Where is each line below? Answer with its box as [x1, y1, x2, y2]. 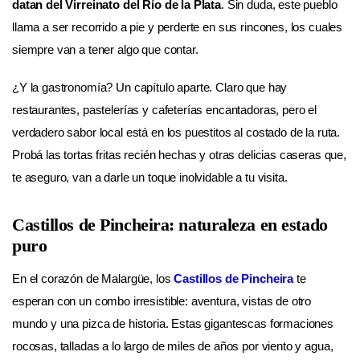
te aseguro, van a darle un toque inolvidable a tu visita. [12, 170, 288, 185]
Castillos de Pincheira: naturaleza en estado [12, 214, 328, 235]
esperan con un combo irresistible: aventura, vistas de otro [12, 293, 312, 308]
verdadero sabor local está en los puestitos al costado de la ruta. [12, 125, 341, 140]
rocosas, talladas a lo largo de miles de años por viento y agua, [12, 338, 333, 353]
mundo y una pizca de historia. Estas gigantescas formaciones [12, 316, 334, 330]
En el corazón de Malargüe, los [12, 271, 174, 285]
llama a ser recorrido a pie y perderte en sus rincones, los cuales [12, 19, 343, 34]
